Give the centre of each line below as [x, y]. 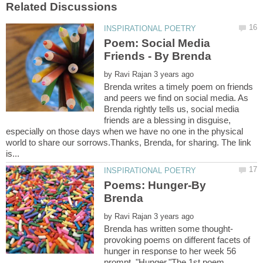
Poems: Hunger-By [155, 186]
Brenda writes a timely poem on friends [179, 86]
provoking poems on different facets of [177, 240]
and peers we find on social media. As [176, 97]
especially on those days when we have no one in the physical [124, 131]
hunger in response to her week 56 [170, 251]
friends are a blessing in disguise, [168, 120]
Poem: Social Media [157, 43]
